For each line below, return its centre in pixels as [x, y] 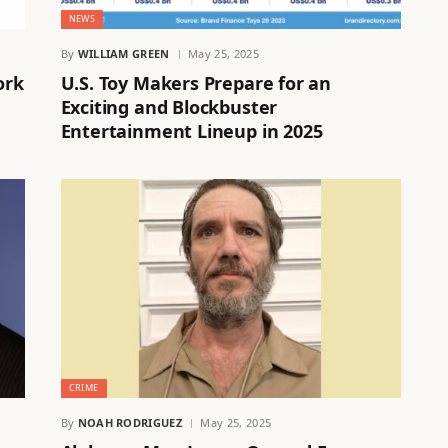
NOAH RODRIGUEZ [130, 423]
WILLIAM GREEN [123, 53]
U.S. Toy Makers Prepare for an [196, 82]
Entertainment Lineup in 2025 [191, 130]
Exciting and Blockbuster [169, 106]
